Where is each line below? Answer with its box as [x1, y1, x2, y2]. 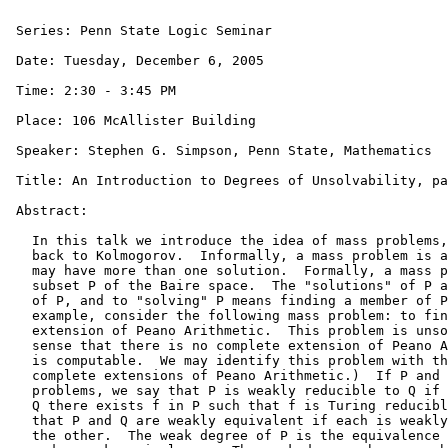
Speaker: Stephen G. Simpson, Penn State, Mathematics [8, 143, 432, 158]
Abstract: [8, 203, 96, 218]
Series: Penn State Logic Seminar [8, 23, 272, 38]
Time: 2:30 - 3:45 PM [8, 83, 176, 98]
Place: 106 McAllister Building [8, 113, 256, 128]
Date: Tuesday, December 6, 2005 [8, 53, 264, 68]
